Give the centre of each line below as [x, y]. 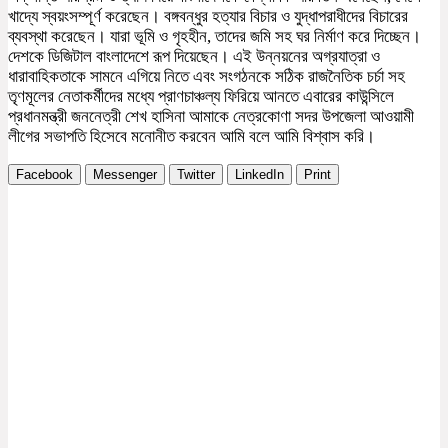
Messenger [125, 174]
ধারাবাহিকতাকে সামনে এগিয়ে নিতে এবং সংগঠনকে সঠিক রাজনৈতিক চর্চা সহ [206, 76]
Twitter [196, 174]
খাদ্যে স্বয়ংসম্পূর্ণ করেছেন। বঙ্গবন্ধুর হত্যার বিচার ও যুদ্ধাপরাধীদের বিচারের [208, 16]
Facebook [44, 174]
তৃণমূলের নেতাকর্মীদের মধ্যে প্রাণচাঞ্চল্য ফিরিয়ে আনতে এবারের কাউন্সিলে [201, 96]
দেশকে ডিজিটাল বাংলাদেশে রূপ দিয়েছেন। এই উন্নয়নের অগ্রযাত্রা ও [194, 56]
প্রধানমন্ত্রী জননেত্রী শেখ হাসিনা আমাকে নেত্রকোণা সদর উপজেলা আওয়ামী [211, 116]
